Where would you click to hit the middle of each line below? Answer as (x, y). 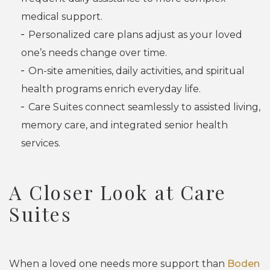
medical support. (62, 16)
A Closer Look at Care (118, 192)
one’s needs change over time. (94, 52)
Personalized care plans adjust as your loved (135, 34)
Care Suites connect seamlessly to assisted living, (144, 107)
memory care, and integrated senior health (124, 125)
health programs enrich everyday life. (111, 89)
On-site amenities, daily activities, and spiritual (137, 71)
